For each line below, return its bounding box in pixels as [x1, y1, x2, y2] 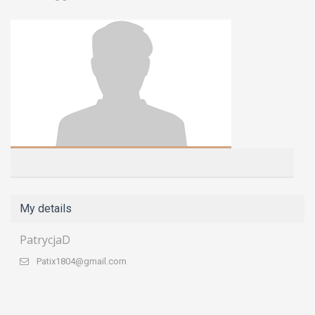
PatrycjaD [20, 232, 70, 247]
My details [20, 202, 72, 215]
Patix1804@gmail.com [37, 256, 127, 266]
